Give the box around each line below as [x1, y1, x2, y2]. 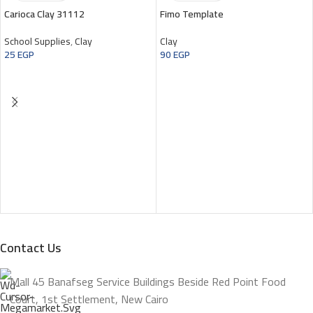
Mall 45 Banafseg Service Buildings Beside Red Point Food [10, 270, 286, 292]
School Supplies [4, 31, 71, 50]
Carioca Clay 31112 [4, 4, 85, 23]
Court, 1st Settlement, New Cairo [10, 288, 168, 310]
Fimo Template [160, 4, 224, 23]
